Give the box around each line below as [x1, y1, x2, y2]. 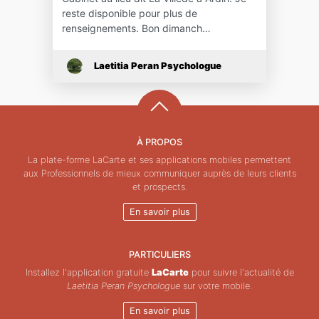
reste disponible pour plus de [61, 6, 197, 19]
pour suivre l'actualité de [188, 266, 294, 278]
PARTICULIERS [128, 249, 191, 260]
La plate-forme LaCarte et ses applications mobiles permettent [28, 154, 291, 165]
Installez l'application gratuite [25, 266, 152, 278]
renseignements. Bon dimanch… [61, 21, 211, 34]
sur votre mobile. [180, 280, 252, 291]
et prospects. [132, 181, 187, 192]
